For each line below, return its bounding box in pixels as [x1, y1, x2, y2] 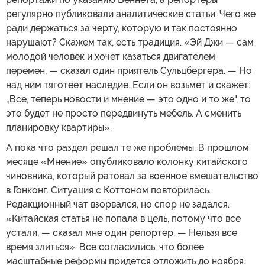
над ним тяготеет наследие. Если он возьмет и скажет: [6, 79, 250, 91]
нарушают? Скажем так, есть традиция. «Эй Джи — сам [6, 36, 254, 48]
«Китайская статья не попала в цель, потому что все [6, 212, 241, 224]
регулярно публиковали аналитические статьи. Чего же [6, 8, 256, 20]
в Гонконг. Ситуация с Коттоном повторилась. [6, 184, 211, 196]
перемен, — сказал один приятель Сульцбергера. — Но [6, 64, 252, 76]
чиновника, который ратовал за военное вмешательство [6, 170, 258, 182]
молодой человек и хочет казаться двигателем [6, 50, 215, 62]
